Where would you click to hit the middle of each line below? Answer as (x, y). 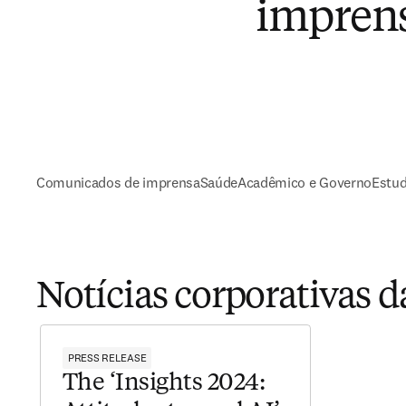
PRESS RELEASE (107, 358)
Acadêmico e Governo (304, 182)
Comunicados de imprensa (118, 182)
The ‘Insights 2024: (164, 383)
